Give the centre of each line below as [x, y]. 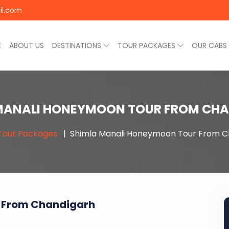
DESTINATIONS [78, 45]
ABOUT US [27, 45]
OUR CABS [209, 45]
